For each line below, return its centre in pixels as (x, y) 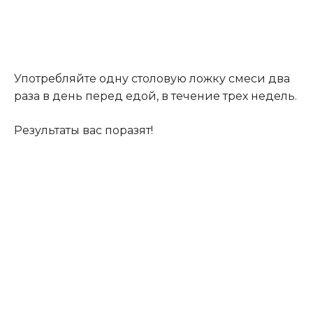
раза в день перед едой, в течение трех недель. (155, 96)
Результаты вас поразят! (83, 130)
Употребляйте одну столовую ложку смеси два (152, 78)
